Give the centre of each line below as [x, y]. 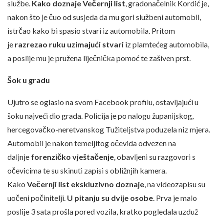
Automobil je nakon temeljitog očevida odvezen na [92, 143]
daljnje [19, 157]
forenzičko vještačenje [72, 157]
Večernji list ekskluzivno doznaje [86, 184]
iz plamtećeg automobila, [166, 44]
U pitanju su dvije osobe [110, 198]
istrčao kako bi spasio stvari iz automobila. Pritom [91, 31]
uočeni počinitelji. [37, 198]
